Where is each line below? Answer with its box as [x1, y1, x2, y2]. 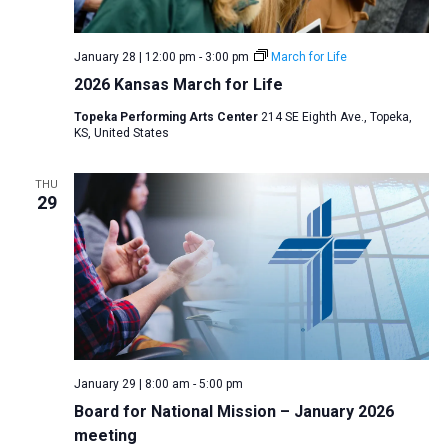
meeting [73, 425, 137, 445]
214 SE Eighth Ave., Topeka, [260, 110, 412, 125]
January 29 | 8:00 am [73, 376, 190, 391]
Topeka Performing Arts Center [73, 110, 261, 125]
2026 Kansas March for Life [73, 75, 283, 95]
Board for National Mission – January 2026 [73, 401, 394, 421]
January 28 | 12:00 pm [73, 50, 196, 65]
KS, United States [73, 126, 169, 141]
